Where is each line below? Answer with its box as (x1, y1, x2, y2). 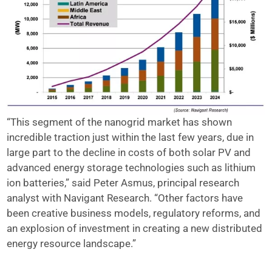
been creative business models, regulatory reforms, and (7, 206, 261, 219)
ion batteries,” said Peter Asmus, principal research (7, 176, 240, 189)
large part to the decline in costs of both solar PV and (7, 146, 251, 158)
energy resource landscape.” (7, 237, 137, 250)
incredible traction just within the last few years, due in (7, 131, 254, 143)
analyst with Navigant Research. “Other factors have (7, 191, 243, 204)
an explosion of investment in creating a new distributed (7, 222, 263, 234)
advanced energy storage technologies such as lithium (7, 161, 256, 174)
